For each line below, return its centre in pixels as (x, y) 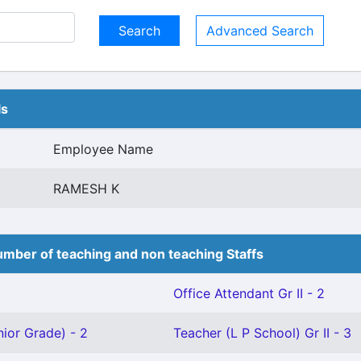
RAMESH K (86, 189)
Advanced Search (260, 31)
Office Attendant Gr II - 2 (249, 293)
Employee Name (103, 149)
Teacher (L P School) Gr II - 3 (262, 333)
